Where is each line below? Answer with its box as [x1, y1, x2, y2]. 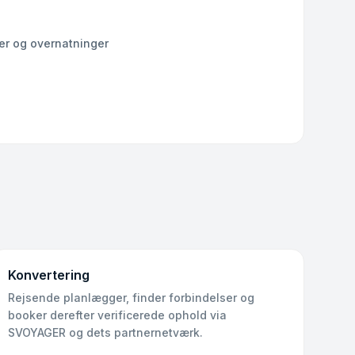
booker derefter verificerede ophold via [8, 308, 227, 322]
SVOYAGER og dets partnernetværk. [8, 326, 204, 339]
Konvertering [8, 267, 90, 283]
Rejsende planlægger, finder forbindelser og [8, 291, 255, 304]
